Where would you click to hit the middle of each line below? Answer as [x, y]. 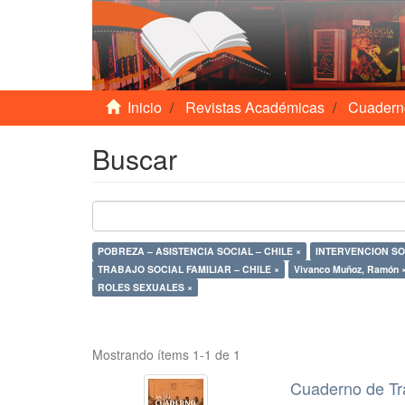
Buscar [135, 159]
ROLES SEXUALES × [145, 287]
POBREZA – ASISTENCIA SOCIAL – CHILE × [278, 251]
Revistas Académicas [255, 107]
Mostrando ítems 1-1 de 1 [166, 354]
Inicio [145, 107]
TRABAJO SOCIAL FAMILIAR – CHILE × [257, 269]
